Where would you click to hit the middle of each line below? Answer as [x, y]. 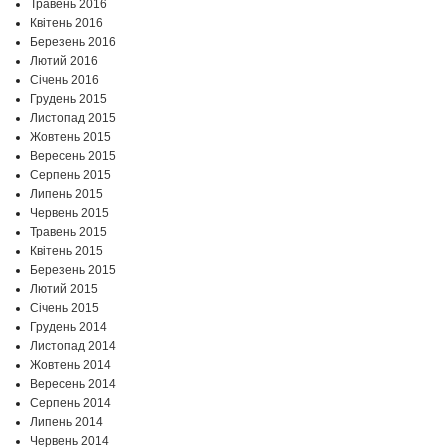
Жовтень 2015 [70, 137]
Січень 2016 [64, 80]
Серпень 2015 [70, 175]
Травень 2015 [68, 232]
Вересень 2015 [73, 156]
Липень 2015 [66, 194]
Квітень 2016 [66, 23]
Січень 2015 [64, 308]
